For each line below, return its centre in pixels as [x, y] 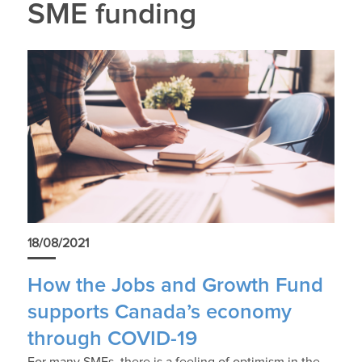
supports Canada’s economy [159, 313]
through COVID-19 [112, 339]
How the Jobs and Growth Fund [175, 286]
